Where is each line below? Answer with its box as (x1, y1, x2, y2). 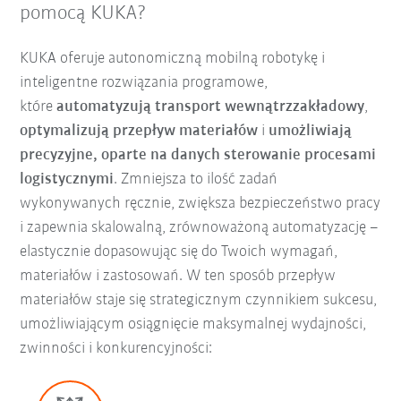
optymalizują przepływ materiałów (20, 122, 259, 140)
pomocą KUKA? (20, 3, 148, 24)
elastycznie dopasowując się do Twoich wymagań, (20, 243, 338, 260)
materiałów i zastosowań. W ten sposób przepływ (20, 267, 337, 285)
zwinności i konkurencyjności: (20, 339, 213, 357)
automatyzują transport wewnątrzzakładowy (53, 98, 365, 115)
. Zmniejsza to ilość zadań (114, 170, 278, 188)
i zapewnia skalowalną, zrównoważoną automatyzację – (20, 218, 379, 236)
